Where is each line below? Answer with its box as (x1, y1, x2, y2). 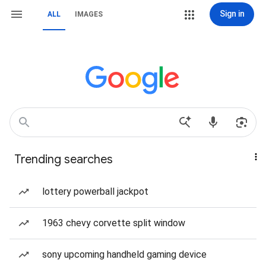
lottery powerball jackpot (42, 186, 148, 197)
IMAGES (75, 10, 103, 18)
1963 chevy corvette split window (42, 217, 185, 229)
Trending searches (14, 152, 113, 167)
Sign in (219, 9, 245, 18)
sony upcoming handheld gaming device (42, 249, 207, 260)
